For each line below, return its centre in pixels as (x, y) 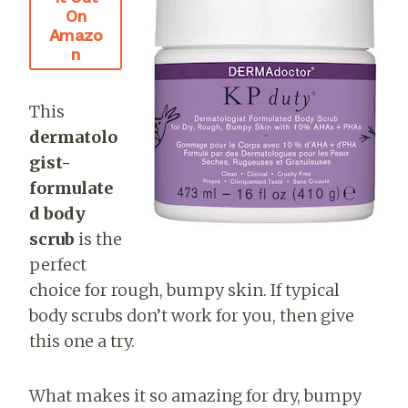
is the (98, 240)
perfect (58, 265)
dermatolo (73, 138)
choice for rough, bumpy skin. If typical (184, 291)
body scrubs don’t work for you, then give (192, 316)
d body (57, 214)
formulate (71, 189)
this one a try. (82, 342)
